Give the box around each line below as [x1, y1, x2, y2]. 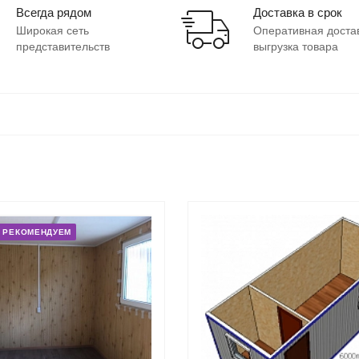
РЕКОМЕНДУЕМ [2, 227, 72, 236]
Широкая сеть [15, 23, 89, 37]
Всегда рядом [15, 5, 91, 19]
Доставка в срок [253, 5, 343, 19]
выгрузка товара [253, 39, 339, 53]
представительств [15, 39, 110, 53]
